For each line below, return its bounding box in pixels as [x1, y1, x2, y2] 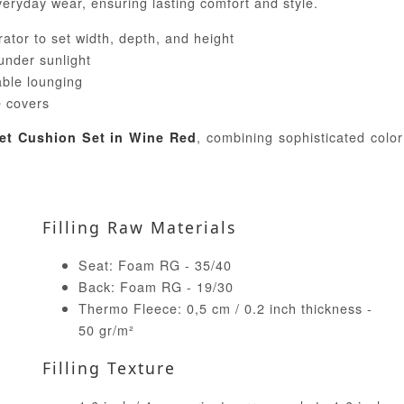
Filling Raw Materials [41, 216, 236, 239]
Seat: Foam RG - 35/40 [78, 255, 232, 275]
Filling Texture [41, 357, 176, 380]
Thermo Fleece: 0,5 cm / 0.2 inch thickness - [78, 298, 372, 318]
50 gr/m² [78, 320, 134, 340]
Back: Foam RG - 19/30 [78, 277, 234, 297]
